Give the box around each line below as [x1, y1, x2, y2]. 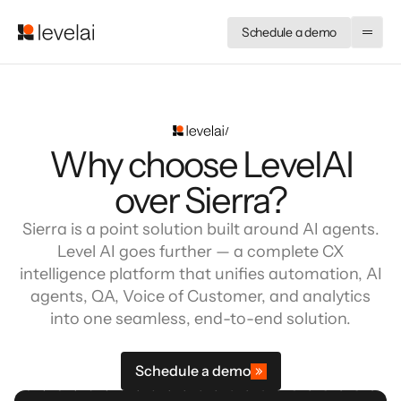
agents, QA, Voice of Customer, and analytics [30, 286, 371, 306]
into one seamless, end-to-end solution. [50, 309, 351, 328]
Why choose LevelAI [48, 142, 353, 186]
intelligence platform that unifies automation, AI [19, 264, 382, 284]
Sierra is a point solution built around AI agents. [21, 219, 380, 239]
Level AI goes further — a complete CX [57, 242, 344, 261]
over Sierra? [115, 178, 286, 222]
